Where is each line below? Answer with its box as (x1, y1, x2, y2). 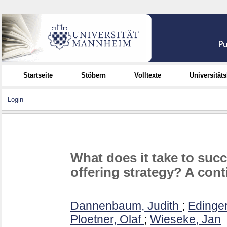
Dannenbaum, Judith (70, 199, 179, 213)
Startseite (23, 71, 53, 79)
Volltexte (134, 71, 162, 79)
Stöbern (81, 71, 106, 79)
